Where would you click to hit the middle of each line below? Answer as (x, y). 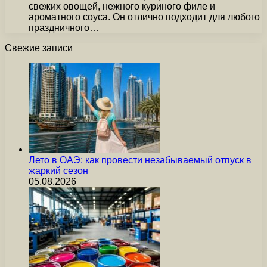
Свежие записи (39, 48)
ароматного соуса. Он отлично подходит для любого (144, 17)
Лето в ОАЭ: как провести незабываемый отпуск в (140, 160)
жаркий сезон (58, 170)
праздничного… (64, 27)
